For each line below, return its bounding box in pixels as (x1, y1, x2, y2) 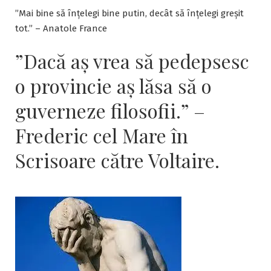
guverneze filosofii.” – (15, 97, 205, 124)
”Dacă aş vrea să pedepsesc (15, 48, 249, 74)
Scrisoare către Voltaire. (15, 147, 220, 174)
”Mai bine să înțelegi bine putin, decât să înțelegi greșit (15, 8, 244, 19)
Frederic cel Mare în (15, 122, 188, 149)
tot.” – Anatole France (15, 23, 107, 34)
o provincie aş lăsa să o (15, 73, 212, 99)
